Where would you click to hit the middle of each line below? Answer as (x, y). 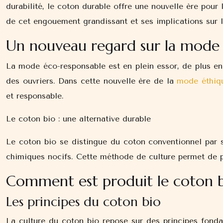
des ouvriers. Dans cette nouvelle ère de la (92, 81)
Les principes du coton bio (83, 202)
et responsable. (35, 96)
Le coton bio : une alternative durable (78, 119)
